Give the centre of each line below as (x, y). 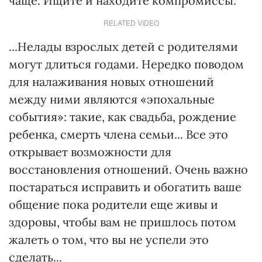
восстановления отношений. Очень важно (128, 169)
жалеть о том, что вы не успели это (109, 239)
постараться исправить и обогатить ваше (125, 187)
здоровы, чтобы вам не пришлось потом (123, 222)
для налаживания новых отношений (111, 82)
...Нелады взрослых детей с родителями (123, 46)
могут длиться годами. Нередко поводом (126, 64)
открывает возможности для (90, 152)
